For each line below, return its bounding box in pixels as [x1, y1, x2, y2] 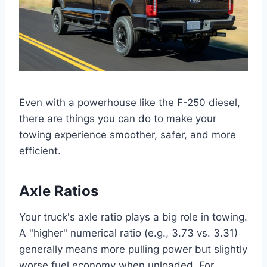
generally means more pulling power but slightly [19, 243, 247, 255]
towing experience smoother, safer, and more [19, 128, 236, 141]
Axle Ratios [19, 182, 98, 200]
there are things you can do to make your [19, 112, 216, 125]
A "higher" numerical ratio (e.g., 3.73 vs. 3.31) [19, 226, 238, 239]
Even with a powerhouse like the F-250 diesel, [19, 96, 240, 108]
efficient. [19, 144, 61, 157]
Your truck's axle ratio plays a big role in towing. [19, 210, 247, 223]
